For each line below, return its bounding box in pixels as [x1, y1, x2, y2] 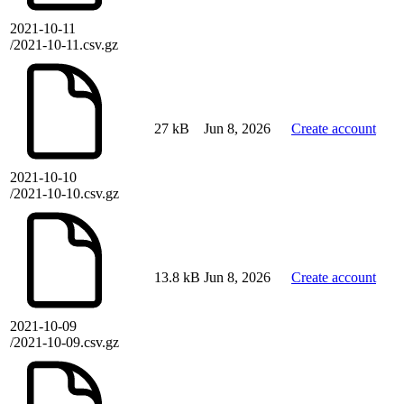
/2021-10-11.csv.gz [10, 37, 118, 53]
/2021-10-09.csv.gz [10, 335, 119, 351]
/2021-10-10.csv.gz [10, 186, 119, 202]
